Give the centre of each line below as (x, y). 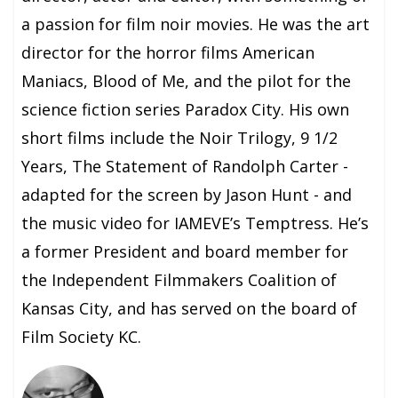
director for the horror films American (168, 53)
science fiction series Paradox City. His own (186, 110)
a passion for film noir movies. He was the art (196, 24)
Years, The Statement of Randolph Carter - (185, 167)
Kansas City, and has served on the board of (190, 309)
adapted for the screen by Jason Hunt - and (187, 195)
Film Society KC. (82, 337)
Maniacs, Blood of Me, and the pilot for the (187, 81)
